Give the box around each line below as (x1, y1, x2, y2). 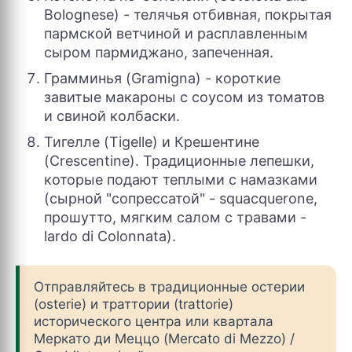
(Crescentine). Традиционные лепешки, (44, 152, 314, 169)
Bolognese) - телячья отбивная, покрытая (44, 6, 332, 23)
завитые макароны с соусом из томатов (44, 89, 324, 105)
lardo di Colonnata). (44, 228, 176, 244)
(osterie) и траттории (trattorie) (34, 296, 233, 312)
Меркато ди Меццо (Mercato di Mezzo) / (34, 331, 295, 346)
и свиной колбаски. (44, 108, 180, 124)
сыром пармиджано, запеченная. (44, 44, 273, 60)
